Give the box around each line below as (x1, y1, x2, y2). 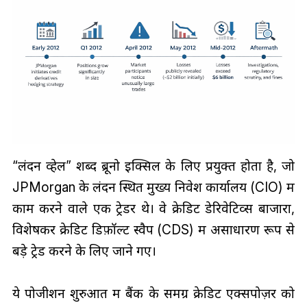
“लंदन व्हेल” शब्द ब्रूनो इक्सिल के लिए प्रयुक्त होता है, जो (12, 157, 295, 174)
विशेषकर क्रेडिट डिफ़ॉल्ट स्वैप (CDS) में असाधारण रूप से (12, 221, 295, 238)
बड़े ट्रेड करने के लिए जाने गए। (12, 242, 156, 259)
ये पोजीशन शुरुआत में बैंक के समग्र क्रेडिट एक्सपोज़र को (12, 284, 295, 302)
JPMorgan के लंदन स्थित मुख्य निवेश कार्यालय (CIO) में (12, 178, 295, 195)
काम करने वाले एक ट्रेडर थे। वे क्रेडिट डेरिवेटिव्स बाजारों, (12, 199, 295, 217)
